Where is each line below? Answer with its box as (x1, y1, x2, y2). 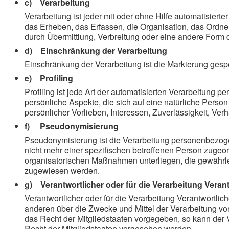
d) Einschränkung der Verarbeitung (25, 44, 167, 56)
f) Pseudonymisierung (25, 120, 119, 132)
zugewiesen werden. (25, 165, 100, 176)
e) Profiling (25, 72, 73, 84)
